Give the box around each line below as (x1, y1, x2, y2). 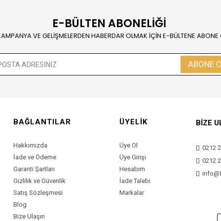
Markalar (119, 189, 145, 196)
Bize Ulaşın (13, 213, 45, 220)
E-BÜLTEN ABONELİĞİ (52, 16, 166, 31)
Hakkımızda (13, 142, 48, 149)
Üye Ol (119, 142, 138, 149)
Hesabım (119, 165, 146, 173)
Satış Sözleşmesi (13, 189, 63, 196)
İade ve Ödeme (13, 153, 57, 161)
